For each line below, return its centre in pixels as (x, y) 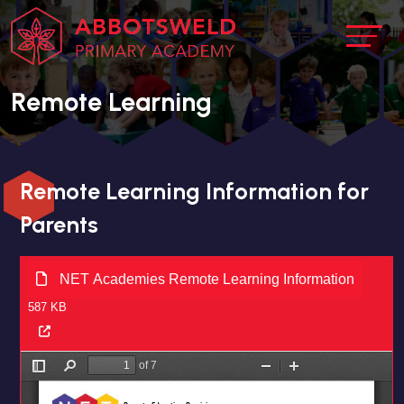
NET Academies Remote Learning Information (205, 279)
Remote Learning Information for (194, 191)
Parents (59, 225)
